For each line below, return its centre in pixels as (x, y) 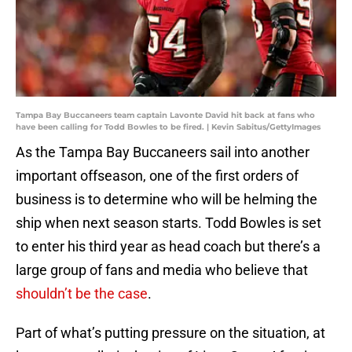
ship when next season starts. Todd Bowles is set (169, 223)
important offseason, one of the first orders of (157, 176)
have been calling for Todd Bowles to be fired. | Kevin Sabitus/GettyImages (168, 127)
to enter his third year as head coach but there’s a (168, 247)
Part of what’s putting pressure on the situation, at (170, 333)
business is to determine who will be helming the (167, 200)
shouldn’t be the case (82, 294)
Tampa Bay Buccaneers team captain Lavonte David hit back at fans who (165, 115)
